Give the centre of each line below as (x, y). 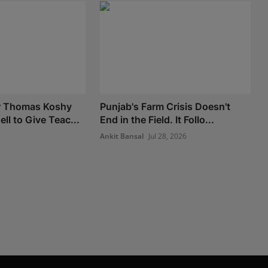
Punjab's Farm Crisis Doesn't (165, 107)
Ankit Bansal (122, 136)
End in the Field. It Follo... (157, 120)
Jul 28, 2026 (168, 136)
